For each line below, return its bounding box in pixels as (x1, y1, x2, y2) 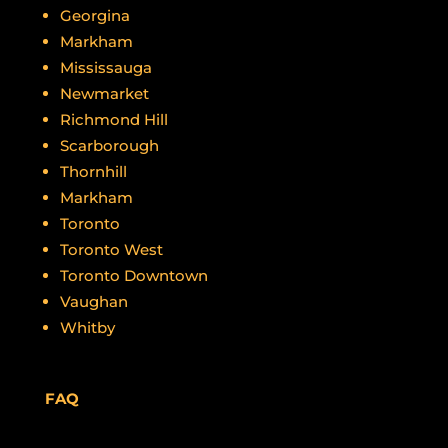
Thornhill (59, 162, 127, 181)
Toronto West (59, 240, 163, 259)
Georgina (59, 6, 130, 25)
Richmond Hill (59, 110, 168, 129)
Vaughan (59, 292, 128, 311)
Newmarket (59, 84, 149, 103)
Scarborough (59, 136, 159, 155)
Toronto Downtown (59, 266, 208, 285)
